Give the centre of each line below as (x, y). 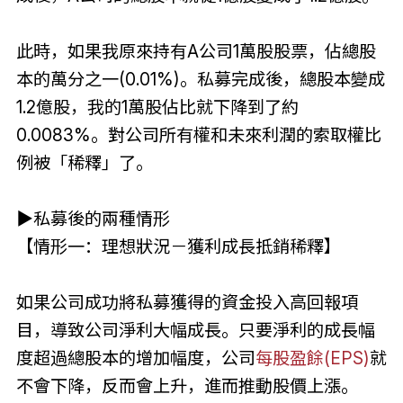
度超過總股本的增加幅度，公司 (135, 358)
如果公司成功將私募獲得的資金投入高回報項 (187, 302)
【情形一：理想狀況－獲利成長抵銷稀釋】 (178, 246)
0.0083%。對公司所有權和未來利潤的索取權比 (198, 134)
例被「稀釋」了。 (84, 162)
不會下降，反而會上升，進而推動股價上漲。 (187, 385)
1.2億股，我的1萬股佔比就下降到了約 (157, 107)
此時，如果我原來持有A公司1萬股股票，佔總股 (196, 51)
